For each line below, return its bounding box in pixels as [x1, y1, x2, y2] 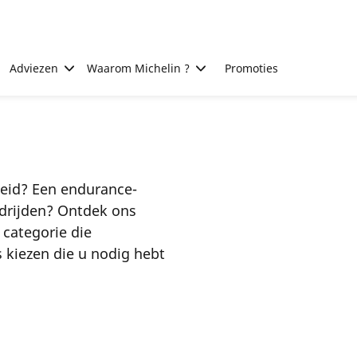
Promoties [225, 61, 278, 76]
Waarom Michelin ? [87, 61, 190, 76]
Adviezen [10, 61, 58, 76]
